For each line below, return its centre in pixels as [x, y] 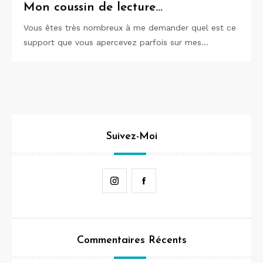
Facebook [175, 180]
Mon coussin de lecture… [93, 7]
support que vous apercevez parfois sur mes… [116, 42]
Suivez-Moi [131, 136]
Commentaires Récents [131, 240]
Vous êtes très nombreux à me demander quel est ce [130, 28]
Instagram [146, 180]
